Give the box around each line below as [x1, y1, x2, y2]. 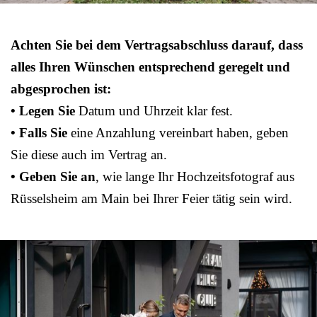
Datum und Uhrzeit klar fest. [75, 103, 233, 119]
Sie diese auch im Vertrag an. [11, 147, 167, 163]
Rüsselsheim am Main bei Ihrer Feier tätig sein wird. [11, 191, 292, 207]
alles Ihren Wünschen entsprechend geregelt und [11, 59, 290, 75]
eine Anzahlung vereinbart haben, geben [67, 125, 289, 141]
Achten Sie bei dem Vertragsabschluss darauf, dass [11, 38, 303, 53]
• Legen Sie [11, 103, 75, 119]
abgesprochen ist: [11, 81, 111, 97]
